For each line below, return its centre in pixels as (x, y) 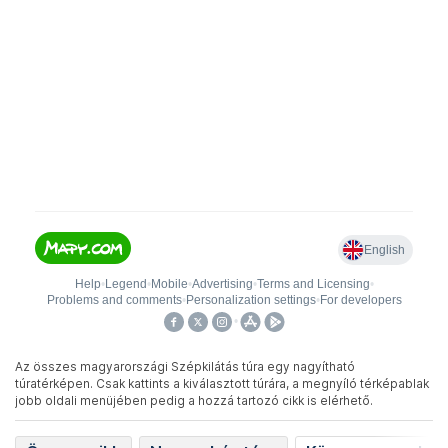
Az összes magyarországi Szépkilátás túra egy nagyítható (185, 367)
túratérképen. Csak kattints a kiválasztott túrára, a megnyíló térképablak (222, 384)
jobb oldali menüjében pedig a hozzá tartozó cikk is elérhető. (194, 401)
